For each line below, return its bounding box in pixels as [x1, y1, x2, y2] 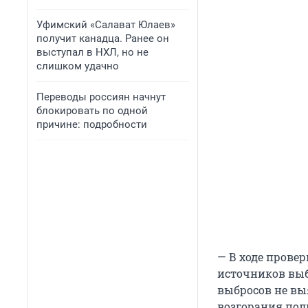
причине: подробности [36, 118, 147, 131]
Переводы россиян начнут [36, 91, 166, 103]
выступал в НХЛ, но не [36, 46, 148, 58]
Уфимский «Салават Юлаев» [36, 19, 175, 31]
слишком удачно [36, 60, 119, 72]
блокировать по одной [36, 104, 148, 117]
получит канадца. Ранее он [36, 32, 169, 45]
